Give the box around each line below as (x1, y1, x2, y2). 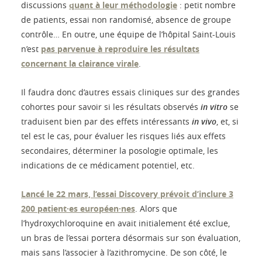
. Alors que (135, 202, 177, 214)
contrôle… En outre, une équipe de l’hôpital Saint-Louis (21, 28, 236, 40)
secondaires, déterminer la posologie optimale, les (21, 144, 218, 156)
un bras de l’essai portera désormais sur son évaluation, (21, 232, 240, 243)
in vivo (192, 115, 216, 127)
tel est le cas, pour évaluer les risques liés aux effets (21, 130, 226, 142)
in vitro (201, 101, 227, 112)
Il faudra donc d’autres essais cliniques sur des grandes (21, 86, 240, 98)
